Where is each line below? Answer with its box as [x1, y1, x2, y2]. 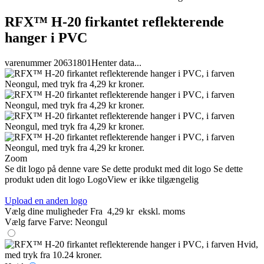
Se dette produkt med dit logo [101, 163, 211, 174]
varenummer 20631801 [5, 57, 91, 68]
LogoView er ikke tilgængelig [87, 174, 199, 184]
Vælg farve [5, 216, 47, 227]
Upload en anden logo [5, 195, 87, 206]
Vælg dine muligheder [5, 206, 88, 216]
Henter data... [91, 57, 141, 68]
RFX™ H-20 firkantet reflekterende [5, 14, 224, 29]
